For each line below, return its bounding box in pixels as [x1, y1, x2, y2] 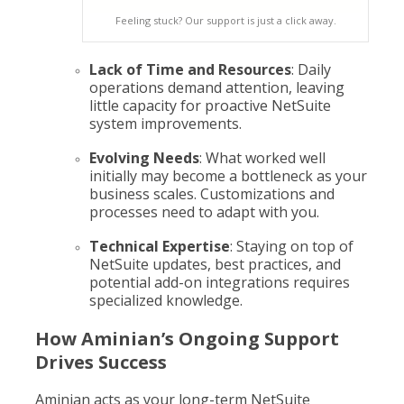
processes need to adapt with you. [89, 202, 319, 222]
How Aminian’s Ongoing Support [35, 326, 339, 351]
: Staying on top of [230, 236, 353, 256]
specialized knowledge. [89, 290, 243, 310]
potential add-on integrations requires [89, 272, 350, 292]
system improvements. [89, 114, 242, 133]
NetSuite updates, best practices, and [89, 254, 341, 274]
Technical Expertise [89, 236, 230, 256]
